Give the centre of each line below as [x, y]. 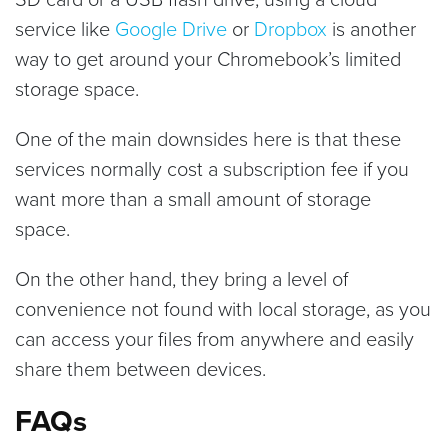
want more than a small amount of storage [193, 197]
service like [65, 27]
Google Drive [171, 27]
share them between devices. [140, 367]
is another [371, 27]
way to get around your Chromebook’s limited [208, 57]
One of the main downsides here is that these [208, 137]
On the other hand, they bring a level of [181, 277]
